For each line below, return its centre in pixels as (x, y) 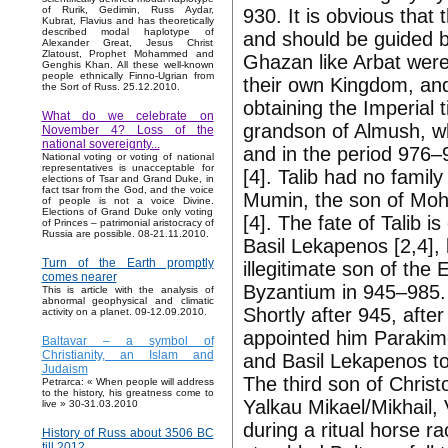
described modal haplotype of (127, 32)
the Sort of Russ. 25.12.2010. (110, 87)
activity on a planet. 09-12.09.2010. (124, 312)
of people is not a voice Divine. (127, 201)
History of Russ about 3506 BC (127, 433)
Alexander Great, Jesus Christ (127, 43)
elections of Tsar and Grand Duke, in (127, 179)
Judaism (64, 369)
